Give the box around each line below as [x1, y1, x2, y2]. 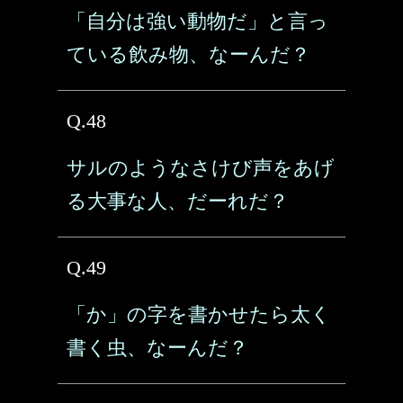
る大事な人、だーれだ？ [67, 190, 289, 212]
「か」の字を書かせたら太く [67, 303, 331, 326]
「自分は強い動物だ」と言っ [67, 10, 328, 32]
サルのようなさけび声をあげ [67, 157, 335, 179]
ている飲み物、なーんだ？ [67, 43, 310, 66]
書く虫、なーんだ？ [67, 336, 248, 359]
